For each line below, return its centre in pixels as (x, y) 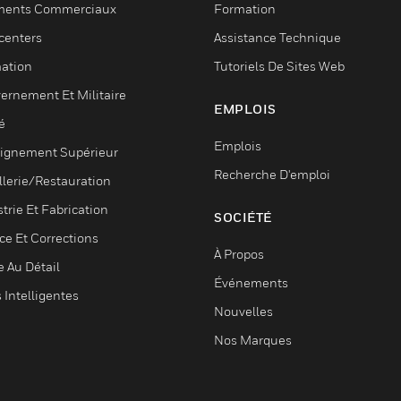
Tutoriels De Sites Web (279, 66)
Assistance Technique (277, 37)
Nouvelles (243, 311)
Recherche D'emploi (272, 174)
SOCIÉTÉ (243, 217)
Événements (251, 282)
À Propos (239, 254)
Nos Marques (253, 340)
